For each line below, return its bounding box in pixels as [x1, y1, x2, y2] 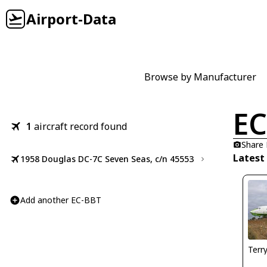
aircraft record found [34, 120, 127, 133]
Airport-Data [26, 9, 116, 29]
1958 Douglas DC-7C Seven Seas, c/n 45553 [20, 153, 194, 164]
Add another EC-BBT [20, 194, 101, 206]
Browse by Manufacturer [144, 70, 256, 83]
